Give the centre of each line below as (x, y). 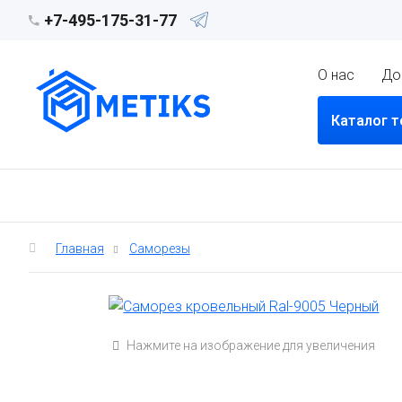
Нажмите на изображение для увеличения (250, 345)
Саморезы (159, 248)
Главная (79, 248)
